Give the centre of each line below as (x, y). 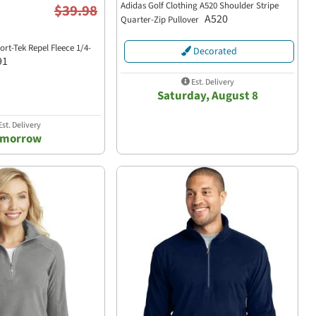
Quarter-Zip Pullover (161, 19)
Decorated (214, 52)
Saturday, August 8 (207, 96)
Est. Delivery (212, 83)
